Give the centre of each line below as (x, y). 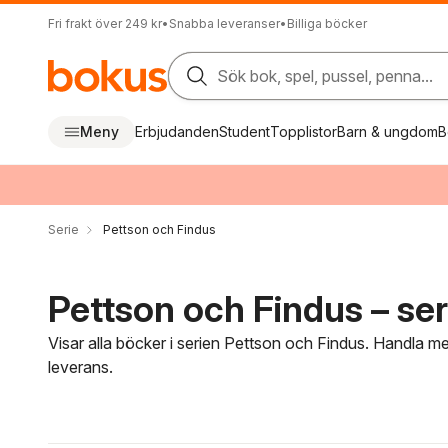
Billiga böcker (327, 23)
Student (244, 131)
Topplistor (303, 131)
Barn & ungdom (387, 131)
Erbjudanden (177, 131)
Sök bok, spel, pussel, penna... (325, 76)
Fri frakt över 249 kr (105, 23)
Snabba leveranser (224, 23)
